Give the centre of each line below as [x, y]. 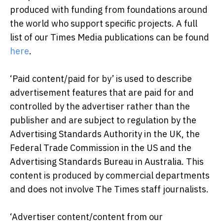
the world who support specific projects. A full [104, 23]
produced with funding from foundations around [109, 9]
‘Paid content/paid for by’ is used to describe [101, 78]
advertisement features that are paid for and [102, 92]
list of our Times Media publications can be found [110, 37]
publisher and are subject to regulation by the [103, 120]
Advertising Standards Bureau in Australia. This [107, 161]
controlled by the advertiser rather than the [100, 106]
